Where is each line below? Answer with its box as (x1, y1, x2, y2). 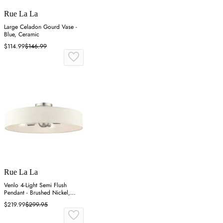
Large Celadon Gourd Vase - (4, 22, 77, 32)
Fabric (4, 196, 20, 205)
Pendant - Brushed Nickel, (4, 188, 70, 198)
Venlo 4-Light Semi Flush (4, 181, 67, 190)
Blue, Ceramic (4, 30, 39, 39)
